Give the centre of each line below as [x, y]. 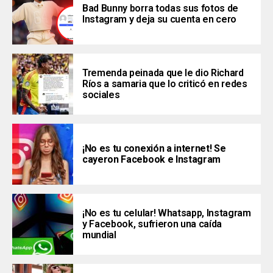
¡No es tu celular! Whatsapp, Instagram [167, 213]
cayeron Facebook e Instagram [152, 160]
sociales [101, 95]
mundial [99, 235]
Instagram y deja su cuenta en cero [160, 19]
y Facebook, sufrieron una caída [152, 224]
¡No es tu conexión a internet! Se [154, 149]
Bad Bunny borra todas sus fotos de [161, 9]
